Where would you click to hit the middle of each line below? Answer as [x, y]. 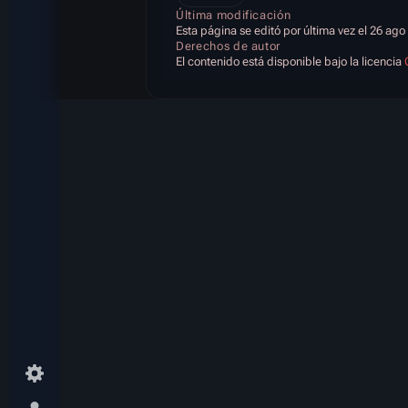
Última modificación [234, 15]
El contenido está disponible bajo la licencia [290, 61]
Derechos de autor [229, 46]
